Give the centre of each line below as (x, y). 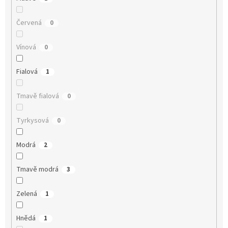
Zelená (26, 194)
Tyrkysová (32, 120)
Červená (29, 23)
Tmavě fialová (37, 96)
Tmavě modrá (37, 169)
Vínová (26, 47)
